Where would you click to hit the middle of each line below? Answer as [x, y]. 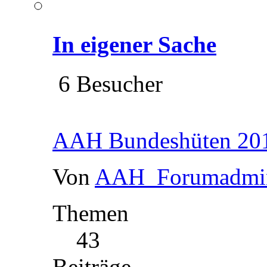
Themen [91, 213]
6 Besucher [108, 83]
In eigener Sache [134, 44]
